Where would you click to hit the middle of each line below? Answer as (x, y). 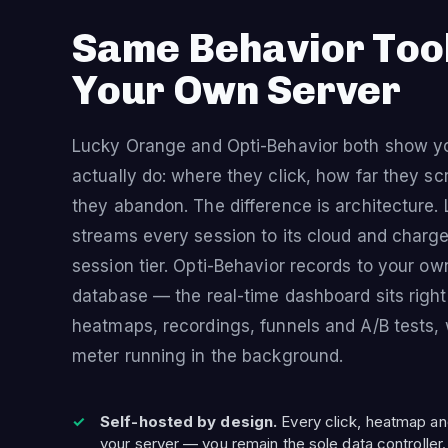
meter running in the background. (208, 356)
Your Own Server (236, 90)
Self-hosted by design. (189, 421)
